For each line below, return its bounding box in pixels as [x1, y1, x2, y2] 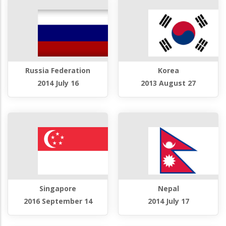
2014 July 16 [37, 78, 79, 88]
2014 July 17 [147, 196, 189, 206]
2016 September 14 [23, 196, 92, 206]
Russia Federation [25, 66, 90, 76]
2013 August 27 [141, 78, 196, 88]
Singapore [39, 183, 76, 193]
